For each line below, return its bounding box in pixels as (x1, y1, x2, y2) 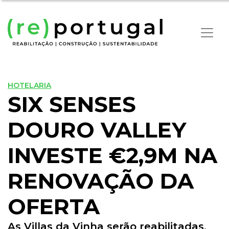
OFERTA (8, 193, 100, 220)
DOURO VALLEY (8, 117, 186, 144)
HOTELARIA (8, 81, 51, 90)
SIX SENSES (8, 91, 136, 118)
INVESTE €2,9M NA (8, 142, 217, 169)
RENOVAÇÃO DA (8, 168, 194, 195)
